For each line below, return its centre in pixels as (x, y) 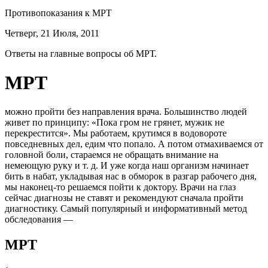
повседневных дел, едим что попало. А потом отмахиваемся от (134, 144)
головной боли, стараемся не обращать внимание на (112, 155)
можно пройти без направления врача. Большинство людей (126, 112)
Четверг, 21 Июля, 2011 (52, 33)
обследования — (39, 220)
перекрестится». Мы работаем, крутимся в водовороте (116, 133)
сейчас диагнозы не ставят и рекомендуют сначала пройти (124, 198)
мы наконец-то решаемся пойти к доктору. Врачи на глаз (120, 187)
